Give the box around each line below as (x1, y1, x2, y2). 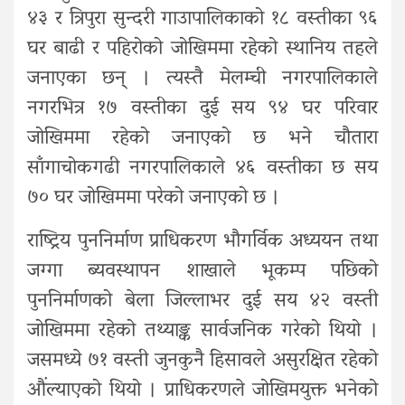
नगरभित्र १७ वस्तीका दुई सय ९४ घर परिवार (27, 89, 378, 128)
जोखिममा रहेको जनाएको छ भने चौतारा (27, 119, 378, 158)
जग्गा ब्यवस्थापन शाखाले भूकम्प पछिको (27, 252, 378, 291)
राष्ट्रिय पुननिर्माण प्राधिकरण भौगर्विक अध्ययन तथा (27, 222, 378, 261)
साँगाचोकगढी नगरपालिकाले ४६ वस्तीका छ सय (27, 149, 378, 188)
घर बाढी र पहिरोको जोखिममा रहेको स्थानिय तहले (27, 30, 378, 69)
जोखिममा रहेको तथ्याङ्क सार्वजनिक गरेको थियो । (27, 312, 378, 351)
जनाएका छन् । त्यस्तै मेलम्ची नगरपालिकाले (27, 60, 378, 99)
